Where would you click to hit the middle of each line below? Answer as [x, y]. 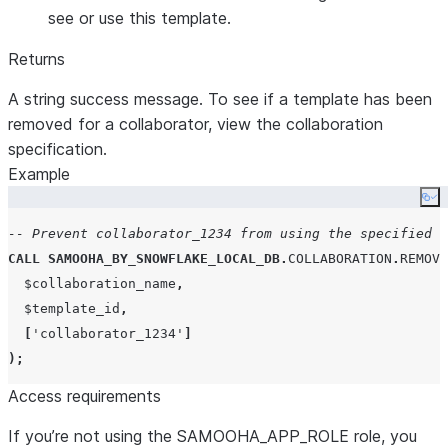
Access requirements [84, 396]
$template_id [64, 308]
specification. [57, 149]
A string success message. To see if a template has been [220, 99]
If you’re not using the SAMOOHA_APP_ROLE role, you [212, 436]
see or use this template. [139, 18]
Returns [36, 59]
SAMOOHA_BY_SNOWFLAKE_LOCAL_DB [164, 258]
